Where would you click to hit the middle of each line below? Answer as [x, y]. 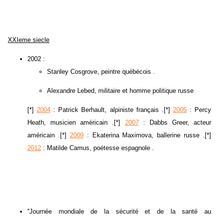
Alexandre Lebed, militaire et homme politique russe [120, 91]
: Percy [199, 110]
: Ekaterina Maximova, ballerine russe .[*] [147, 135]
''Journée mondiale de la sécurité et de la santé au [119, 212]
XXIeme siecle [29, 40]
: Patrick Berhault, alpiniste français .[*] [112, 110]
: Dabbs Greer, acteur [175, 123]
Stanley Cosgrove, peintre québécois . [101, 72]
